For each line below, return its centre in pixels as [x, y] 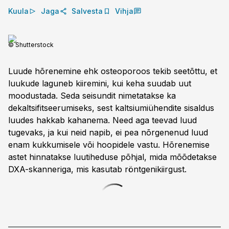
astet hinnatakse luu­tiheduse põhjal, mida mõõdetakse [112, 157]
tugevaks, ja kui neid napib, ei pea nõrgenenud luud [108, 132]
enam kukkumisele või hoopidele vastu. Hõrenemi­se [109, 145]
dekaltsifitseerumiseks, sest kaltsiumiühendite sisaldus [111, 108]
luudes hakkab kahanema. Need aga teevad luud [102, 120]
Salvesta [87, 11]
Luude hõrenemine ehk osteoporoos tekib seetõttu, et [113, 71]
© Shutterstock [31, 45]
